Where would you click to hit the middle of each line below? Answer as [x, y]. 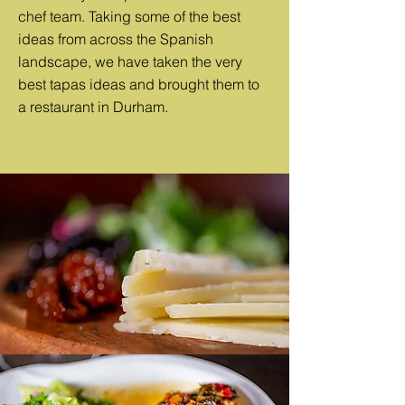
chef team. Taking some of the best [129, 16]
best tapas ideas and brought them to [139, 84]
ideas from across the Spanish [116, 39]
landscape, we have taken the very [130, 61]
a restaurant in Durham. [93, 107]
